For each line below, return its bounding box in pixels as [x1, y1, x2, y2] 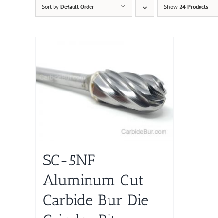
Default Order [60, 3, 94, 10]
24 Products [179, 3, 208, 10]
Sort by [42, 3, 60, 10]
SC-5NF [43, 151, 95, 170]
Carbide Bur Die [43, 191, 148, 210]
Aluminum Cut [43, 171, 144, 190]
